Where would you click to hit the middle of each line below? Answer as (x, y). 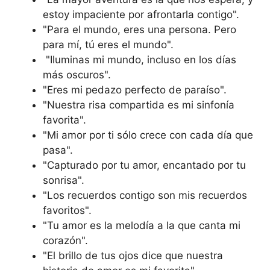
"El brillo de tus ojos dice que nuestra (133, 256)
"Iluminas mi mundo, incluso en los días (140, 60)
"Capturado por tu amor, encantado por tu (144, 165)
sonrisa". (64, 180)
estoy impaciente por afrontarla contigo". (141, 14)
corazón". (65, 240)
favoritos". (67, 210)
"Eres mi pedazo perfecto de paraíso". (135, 90)
